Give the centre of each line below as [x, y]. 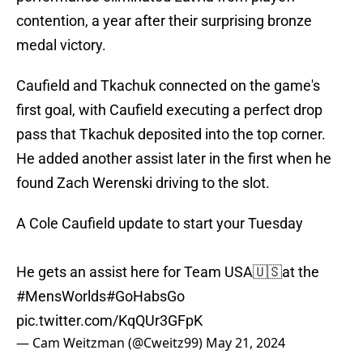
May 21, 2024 [246, 343]
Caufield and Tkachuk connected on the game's [168, 86]
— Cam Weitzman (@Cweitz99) [111, 343]
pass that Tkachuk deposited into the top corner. [171, 135]
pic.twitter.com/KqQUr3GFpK [109, 321]
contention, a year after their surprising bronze [164, 21]
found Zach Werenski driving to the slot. [143, 183]
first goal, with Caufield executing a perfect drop [169, 110]
